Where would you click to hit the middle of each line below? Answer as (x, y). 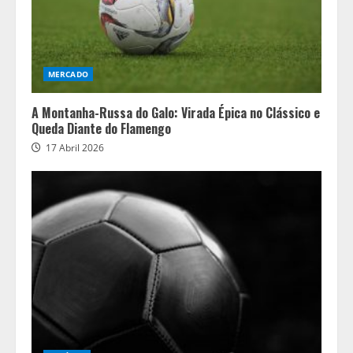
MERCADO (68, 74)
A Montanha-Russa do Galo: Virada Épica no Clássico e (176, 113)
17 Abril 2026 (75, 148)
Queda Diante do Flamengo (101, 128)
